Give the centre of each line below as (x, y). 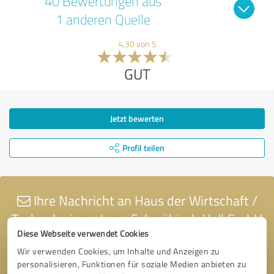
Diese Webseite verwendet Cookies (83, 234)
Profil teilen (143, 147)
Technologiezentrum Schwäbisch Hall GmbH (137, 218)
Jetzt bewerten (137, 118)
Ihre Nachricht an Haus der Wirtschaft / (144, 200)
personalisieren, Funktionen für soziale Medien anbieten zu (132, 264)
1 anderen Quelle (103, 19)
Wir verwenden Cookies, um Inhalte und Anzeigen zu (118, 251)
